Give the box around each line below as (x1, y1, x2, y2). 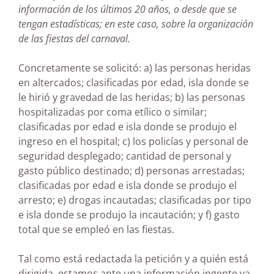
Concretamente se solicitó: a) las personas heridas (18, 61, 251, 75)
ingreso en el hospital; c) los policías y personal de (18, 135, 248, 149)
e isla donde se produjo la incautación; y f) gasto (18, 208, 240, 222)
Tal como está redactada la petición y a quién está (18, 252, 248, 266)
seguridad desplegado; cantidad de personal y (18, 149, 231, 163)
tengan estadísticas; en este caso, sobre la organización (18, 17, 253, 31)
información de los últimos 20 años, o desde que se (18, 2, 237, 17)
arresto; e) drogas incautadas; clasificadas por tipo (18, 193, 251, 207)
